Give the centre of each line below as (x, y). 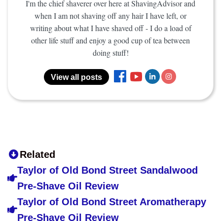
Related (37, 155)
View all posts (76, 77)
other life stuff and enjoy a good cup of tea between (110, 40)
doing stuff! (110, 53)
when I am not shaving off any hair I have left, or (110, 16)
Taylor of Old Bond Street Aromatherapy (112, 202)
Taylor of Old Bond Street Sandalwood (108, 170)
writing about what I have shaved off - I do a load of (110, 28)
